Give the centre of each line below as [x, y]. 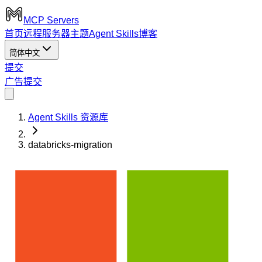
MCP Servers [51, 20]
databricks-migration [70, 145]
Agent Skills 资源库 [68, 117]
